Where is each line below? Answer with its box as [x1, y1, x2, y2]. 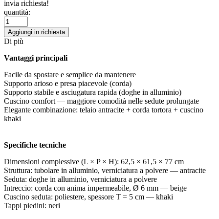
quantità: [4, 7, 30, 16]
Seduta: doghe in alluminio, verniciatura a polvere [4, 175, 157, 183]
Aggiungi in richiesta [8, 28, 65, 36]
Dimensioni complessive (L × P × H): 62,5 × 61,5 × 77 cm [4, 157, 184, 166]
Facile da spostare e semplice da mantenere [4, 70, 136, 79]
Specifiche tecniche [4, 140, 66, 149]
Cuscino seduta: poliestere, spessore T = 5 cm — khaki [4, 192, 173, 201]
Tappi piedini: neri [4, 201, 60, 210]
